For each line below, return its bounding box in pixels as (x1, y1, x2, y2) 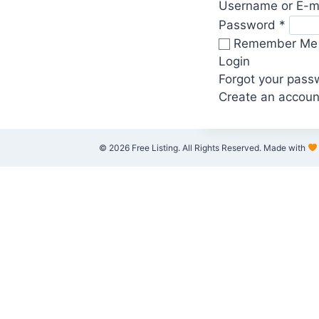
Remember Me (230, 36, 318, 51)
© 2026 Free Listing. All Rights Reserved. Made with (98, 142, 308, 153)
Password (219, 17, 279, 32)
